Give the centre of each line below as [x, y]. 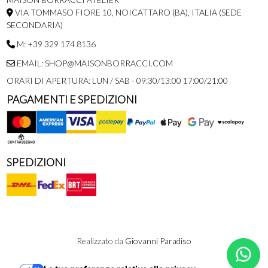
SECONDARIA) [34, 25]
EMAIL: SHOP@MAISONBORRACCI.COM [94, 63]
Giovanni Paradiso [158, 240]
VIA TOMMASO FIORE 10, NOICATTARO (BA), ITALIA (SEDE [127, 12]
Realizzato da [101, 240]
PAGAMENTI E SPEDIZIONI [71, 100]
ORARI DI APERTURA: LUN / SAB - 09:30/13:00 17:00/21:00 [117, 81]
